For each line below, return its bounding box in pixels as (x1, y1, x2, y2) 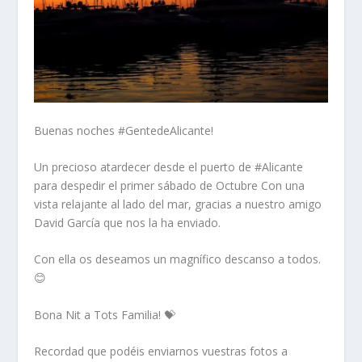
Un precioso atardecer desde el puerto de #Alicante (34, 158, 304, 175)
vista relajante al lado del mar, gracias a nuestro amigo (34, 196, 322, 212)
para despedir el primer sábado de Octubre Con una (34, 177, 305, 193)
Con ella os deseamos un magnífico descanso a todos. (34, 251, 322, 267)
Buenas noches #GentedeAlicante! (34, 122, 214, 138)
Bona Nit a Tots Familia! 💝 (34, 306, 176, 322)
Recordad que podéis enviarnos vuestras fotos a (34, 343, 288, 360)
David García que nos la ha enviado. (34, 214, 221, 230)
